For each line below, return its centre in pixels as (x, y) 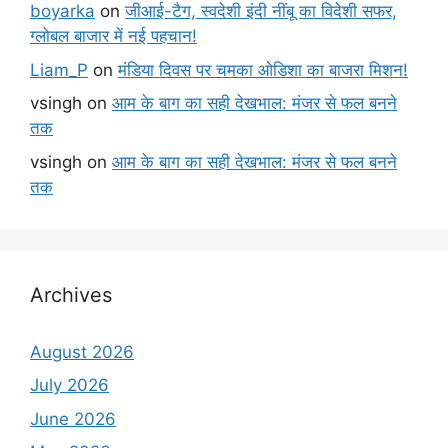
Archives (71, 294)
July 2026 (69, 385)
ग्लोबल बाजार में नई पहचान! (113, 36)
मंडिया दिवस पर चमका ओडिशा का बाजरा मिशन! (263, 69)
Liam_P (59, 69)
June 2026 (73, 418)
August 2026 (82, 351)
